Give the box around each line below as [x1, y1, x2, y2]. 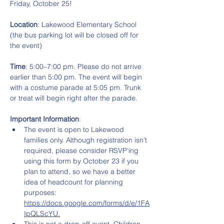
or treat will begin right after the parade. [10, 93, 137, 102]
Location [10, 20, 37, 29]
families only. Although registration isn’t [24, 135, 149, 144]
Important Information [10, 114, 79, 123]
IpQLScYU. [24, 209, 60, 218]
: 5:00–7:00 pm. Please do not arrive [25, 62, 143, 71]
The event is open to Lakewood [24, 125, 126, 134]
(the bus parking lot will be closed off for [10, 30, 140, 39]
